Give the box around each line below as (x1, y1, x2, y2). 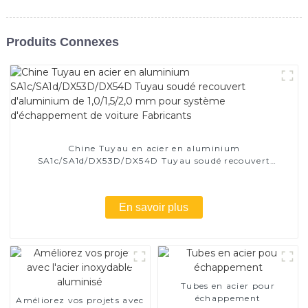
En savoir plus (119, 201, 189, 213)
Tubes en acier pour (180, 280, 276, 291)
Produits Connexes (5, 34, 119, 49)
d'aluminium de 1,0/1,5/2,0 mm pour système (45, 167, 263, 178)
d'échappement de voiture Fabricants (64, 179, 244, 190)
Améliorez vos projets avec (16, 294, 144, 305)
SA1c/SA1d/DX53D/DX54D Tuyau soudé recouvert (37, 155, 271, 166)
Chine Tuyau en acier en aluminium (67, 142, 241, 153)
